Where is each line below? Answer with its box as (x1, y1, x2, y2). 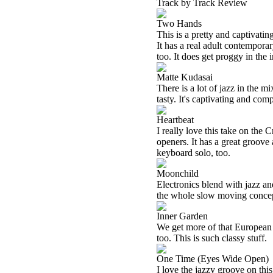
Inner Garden (157, 211, 208, 221)
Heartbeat (157, 115, 194, 125)
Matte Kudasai (157, 72, 213, 82)
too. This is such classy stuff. (157, 233, 267, 243)
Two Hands (157, 18, 202, 29)
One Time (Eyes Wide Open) (157, 253, 269, 264)
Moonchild (157, 168, 199, 179)
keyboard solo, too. (157, 147, 230, 158)
